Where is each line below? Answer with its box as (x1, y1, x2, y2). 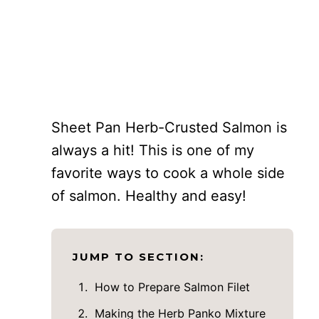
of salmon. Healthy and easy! (51, 187, 246, 204)
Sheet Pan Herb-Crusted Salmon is (51, 119, 287, 136)
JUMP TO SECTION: (73, 250, 204, 263)
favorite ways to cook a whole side (51, 164, 285, 182)
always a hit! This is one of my (51, 142, 254, 159)
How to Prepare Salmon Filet (94, 280, 250, 294)
